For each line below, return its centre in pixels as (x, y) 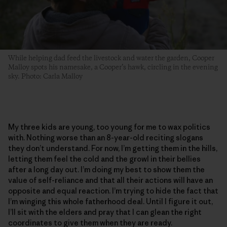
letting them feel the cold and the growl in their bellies (104, 159)
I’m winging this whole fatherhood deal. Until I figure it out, (110, 201)
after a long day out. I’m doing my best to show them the (106, 169)
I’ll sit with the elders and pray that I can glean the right (105, 212)
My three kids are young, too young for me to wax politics (109, 127)
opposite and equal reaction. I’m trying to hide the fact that (113, 191)
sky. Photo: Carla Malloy (45, 76)
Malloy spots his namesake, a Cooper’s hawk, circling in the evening (113, 67)
